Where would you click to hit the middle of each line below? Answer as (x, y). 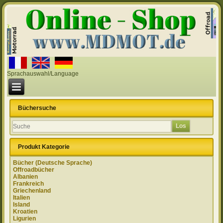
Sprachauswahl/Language (43, 74)
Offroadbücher (34, 170)
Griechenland (32, 191)
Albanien (26, 177)
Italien (22, 198)
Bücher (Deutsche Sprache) (53, 163)
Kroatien (25, 212)
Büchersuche (37, 108)
